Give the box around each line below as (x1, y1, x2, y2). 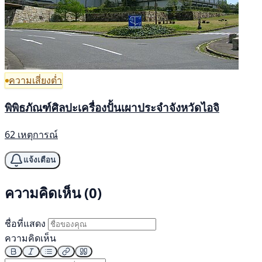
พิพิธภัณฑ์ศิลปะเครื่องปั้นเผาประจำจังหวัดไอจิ (5, 100, 219, 115)
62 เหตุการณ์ (5, 127, 58, 141)
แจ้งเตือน (23, 156, 56, 165)
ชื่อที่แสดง (5, 216, 46, 230)
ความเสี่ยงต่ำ (9, 74, 62, 87)
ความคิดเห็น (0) (5, 182, 102, 202)
